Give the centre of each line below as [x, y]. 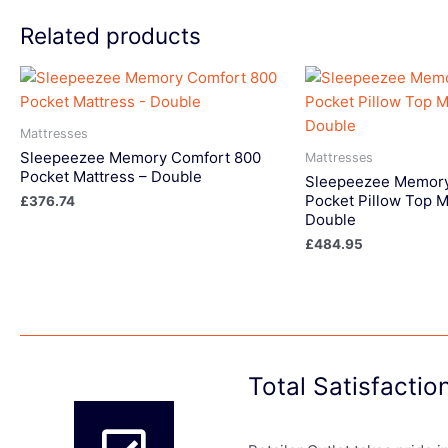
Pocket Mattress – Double [111, 176]
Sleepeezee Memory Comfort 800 [140, 157]
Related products [110, 35]
